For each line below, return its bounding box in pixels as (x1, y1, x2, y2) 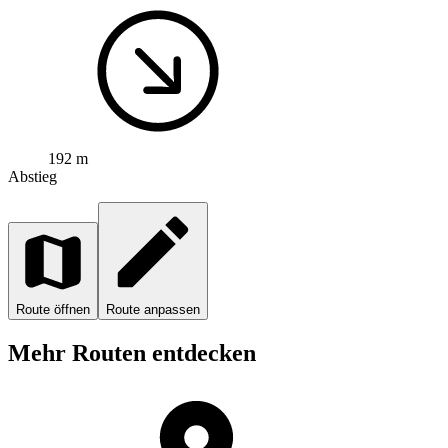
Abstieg (8, 168, 57, 186)
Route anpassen (106, 302, 200, 318)
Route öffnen (16, 302, 90, 318)
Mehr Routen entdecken (8, 340, 256, 367)
